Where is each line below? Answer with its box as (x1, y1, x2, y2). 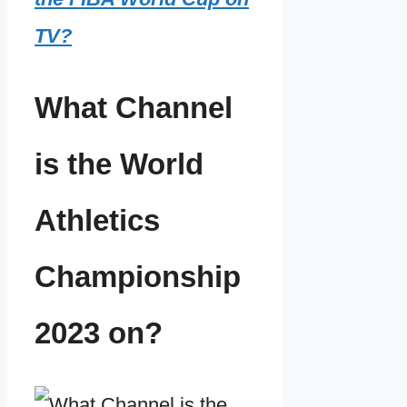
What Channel (35, 90, 233, 124)
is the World (35, 146, 203, 181)
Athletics (35, 203, 160, 237)
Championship (35, 259, 241, 293)
